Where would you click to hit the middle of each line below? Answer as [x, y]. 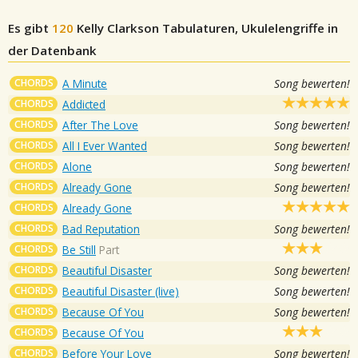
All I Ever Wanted [105, 145]
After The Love [100, 125]
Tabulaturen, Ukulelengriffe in [249, 28]
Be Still [79, 249]
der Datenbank [52, 50]
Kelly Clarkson [118, 28]
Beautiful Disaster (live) [121, 291]
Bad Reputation [101, 229]
